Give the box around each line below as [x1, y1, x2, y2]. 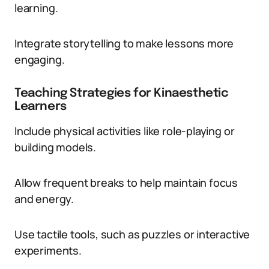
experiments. [14, 243, 82, 258]
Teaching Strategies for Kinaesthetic [14, 87, 229, 100]
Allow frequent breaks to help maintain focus [14, 175, 238, 190]
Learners [14, 100, 67, 113]
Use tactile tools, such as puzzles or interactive [14, 227, 250, 241]
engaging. [14, 52, 65, 67]
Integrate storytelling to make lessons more [14, 36, 234, 50]
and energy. [14, 192, 74, 206]
